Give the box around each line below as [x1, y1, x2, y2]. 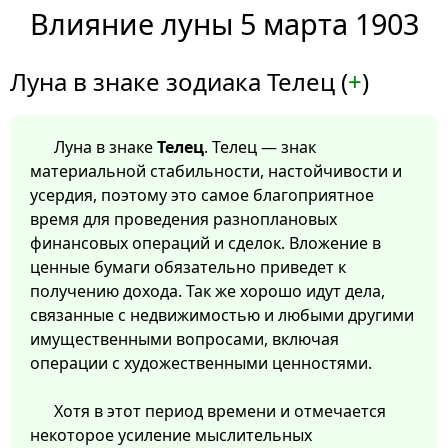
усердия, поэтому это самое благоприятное [30, 184, 374, 207]
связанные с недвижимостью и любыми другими [30, 304, 414, 327]
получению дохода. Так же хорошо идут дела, [30, 280, 385, 303]
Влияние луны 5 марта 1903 [29, 4, 419, 44]
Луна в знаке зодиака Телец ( [10, 65, 348, 99]
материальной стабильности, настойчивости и [30, 160, 402, 183]
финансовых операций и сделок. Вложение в [30, 232, 381, 255]
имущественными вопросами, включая [30, 328, 339, 351]
